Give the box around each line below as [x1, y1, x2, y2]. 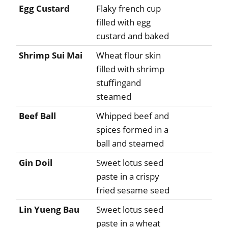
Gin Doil [19, 157, 52, 169]
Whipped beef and [96, 110, 169, 122]
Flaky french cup [96, 3, 161, 15]
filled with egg [96, 16, 151, 28]
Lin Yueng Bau [19, 204, 79, 216]
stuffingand [96, 77, 141, 89]
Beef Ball [19, 110, 56, 122]
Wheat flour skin [96, 49, 161, 62]
